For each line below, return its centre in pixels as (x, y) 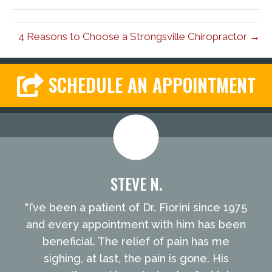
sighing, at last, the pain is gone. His (136, 259)
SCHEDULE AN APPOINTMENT (152, 85)
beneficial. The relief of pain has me (136, 242)
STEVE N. (136, 184)
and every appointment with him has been (136, 225)
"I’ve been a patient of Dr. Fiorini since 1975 (136, 208)
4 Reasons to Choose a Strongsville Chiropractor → (139, 36)
